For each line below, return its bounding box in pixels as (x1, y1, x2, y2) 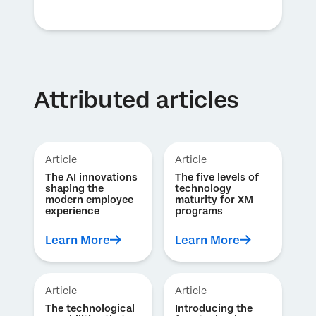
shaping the (45, 183, 104, 194)
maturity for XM (175, 194, 253, 205)
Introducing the (175, 303, 253, 314)
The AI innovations (45, 171, 138, 183)
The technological (45, 303, 135, 314)
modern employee (45, 194, 133, 205)
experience (45, 205, 99, 217)
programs (175, 205, 223, 217)
